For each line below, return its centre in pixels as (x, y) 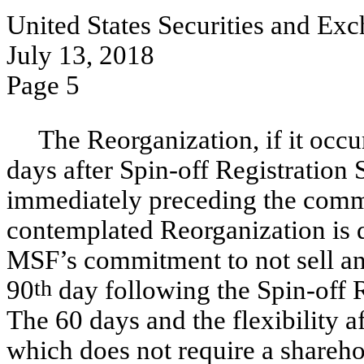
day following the (154, 290)
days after (63, 170)
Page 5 (43, 85)
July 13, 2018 (80, 55)
